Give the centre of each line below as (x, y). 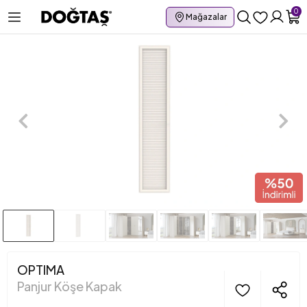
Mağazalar (206, 16)
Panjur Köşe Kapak (70, 286)
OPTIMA (41, 269)
